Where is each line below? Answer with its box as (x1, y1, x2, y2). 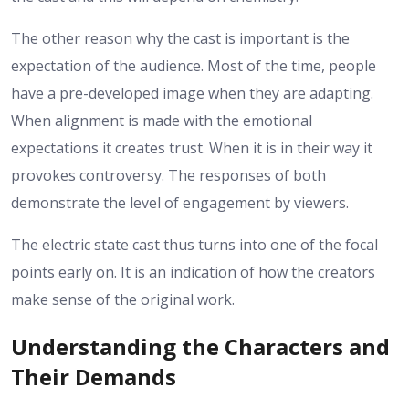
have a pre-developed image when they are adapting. (11, 83, 373, 104)
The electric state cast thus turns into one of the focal (11, 235, 378, 256)
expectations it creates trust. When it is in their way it (11, 138, 372, 159)
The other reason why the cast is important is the (11, 28, 350, 49)
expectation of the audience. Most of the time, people (11, 56, 376, 77)
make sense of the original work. (11, 289, 235, 310)
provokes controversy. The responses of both (11, 165, 326, 186)
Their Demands (11, 362, 176, 393)
